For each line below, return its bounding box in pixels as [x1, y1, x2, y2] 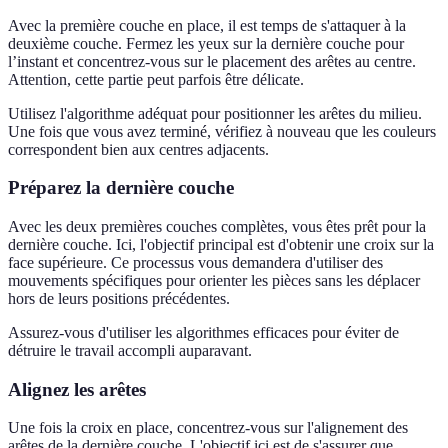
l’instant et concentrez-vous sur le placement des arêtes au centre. [8, 52, 416, 70]
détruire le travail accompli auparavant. [8, 342, 252, 360]
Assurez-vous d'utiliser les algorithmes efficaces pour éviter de [8, 324, 399, 342]
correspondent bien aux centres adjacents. [8, 140, 269, 158]
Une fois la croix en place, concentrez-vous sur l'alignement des [8, 419, 408, 437]
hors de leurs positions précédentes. [8, 290, 230, 308]
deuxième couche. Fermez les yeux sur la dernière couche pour [8, 34, 404, 52]
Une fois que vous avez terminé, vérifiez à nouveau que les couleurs [8, 122, 436, 140]
